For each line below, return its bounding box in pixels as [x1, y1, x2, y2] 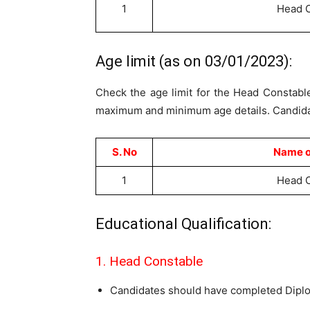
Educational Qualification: [95, 215, 271, 232]
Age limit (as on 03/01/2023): [95, 53, 292, 70]
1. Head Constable [95, 253, 203, 269]
